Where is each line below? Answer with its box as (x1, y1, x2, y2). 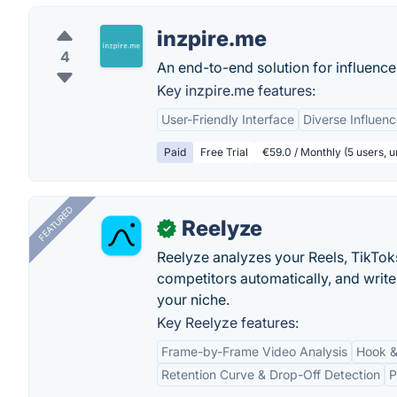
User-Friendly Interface (161, 112, 294, 127)
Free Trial (200, 145, 248, 159)
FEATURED (35, 204, 75, 244)
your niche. (157, 291, 230, 308)
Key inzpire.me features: (157, 82, 315, 99)
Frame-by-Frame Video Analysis (161, 344, 347, 359)
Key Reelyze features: (157, 314, 299, 331)
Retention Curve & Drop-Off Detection (161, 367, 380, 382)
